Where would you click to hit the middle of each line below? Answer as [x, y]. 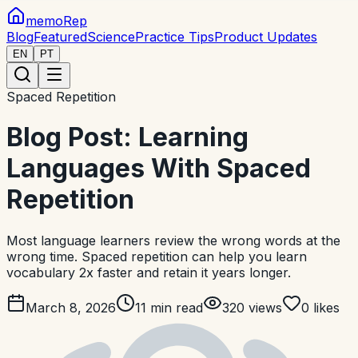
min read [177, 307]
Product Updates [266, 37]
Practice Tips [175, 37]
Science [111, 37]
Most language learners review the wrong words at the [173, 240]
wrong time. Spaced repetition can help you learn [157, 256]
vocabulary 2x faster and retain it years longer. [149, 272]
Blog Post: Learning [127, 137]
